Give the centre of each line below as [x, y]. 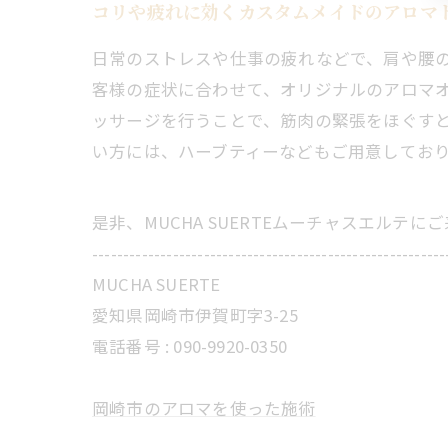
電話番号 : [133, 346]
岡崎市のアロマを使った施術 [204, 408]
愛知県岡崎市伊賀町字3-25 [195, 315]
